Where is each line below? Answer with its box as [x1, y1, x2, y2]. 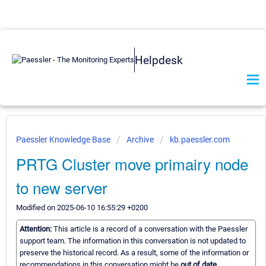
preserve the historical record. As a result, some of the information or [20, 248, 249, 258]
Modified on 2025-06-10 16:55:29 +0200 [16, 203, 148, 212]
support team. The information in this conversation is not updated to [20, 236, 246, 246]
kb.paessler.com [170, 135, 230, 144]
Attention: [20, 224, 53, 234]
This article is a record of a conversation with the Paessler [53, 224, 248, 234]
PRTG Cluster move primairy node [16, 153, 248, 175]
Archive [126, 135, 154, 144]
